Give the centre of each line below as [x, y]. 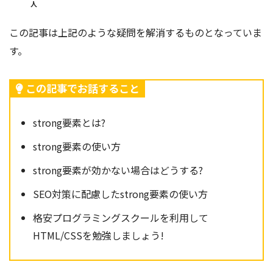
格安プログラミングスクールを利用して [121, 217]
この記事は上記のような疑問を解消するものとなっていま [136, 32]
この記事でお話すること [83, 88]
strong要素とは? [69, 122]
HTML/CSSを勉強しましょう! [99, 235]
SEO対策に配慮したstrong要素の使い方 [121, 193]
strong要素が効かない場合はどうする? [118, 170]
